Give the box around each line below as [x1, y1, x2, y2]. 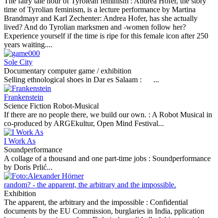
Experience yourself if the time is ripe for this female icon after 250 [4, 32, 208, 40]
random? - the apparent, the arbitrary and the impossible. [4, 181, 176, 189]
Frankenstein [4, 93, 43, 101]
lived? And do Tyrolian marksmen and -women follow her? [4, 23, 186, 31]
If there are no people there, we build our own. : [4, 110, 152, 119]
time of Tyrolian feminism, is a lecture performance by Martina [4, 5, 196, 14]
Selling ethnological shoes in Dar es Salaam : [4, 75, 144, 84]
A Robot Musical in [152, 110, 212, 119]
